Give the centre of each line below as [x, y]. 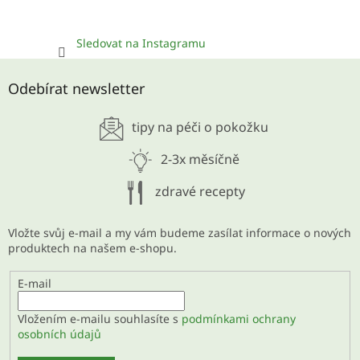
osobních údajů [59, 334]
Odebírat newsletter [76, 89]
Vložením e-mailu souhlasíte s [99, 319]
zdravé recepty [200, 192]
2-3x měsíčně [200, 160]
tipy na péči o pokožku [200, 127]
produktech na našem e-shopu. [92, 248]
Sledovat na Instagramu [141, 43]
